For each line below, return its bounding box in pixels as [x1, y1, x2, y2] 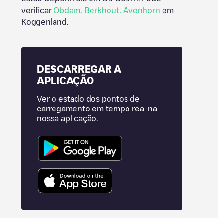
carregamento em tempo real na [37, 105, 157, 112]
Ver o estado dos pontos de [37, 95, 140, 103]
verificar [21, 6, 54, 14]
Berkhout [84, 6, 119, 14]
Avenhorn [123, 6, 160, 14]
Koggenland [21, 18, 67, 26]
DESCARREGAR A [37, 64, 121, 73]
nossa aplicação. [37, 114, 98, 122]
